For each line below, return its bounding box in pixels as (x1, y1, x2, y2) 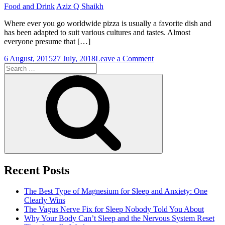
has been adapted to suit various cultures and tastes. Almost (4, 28, 190, 37)
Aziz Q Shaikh (56, 2, 103, 11)
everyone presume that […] (4, 37, 90, 46)
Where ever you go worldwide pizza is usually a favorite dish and (4, 19, 211, 28)
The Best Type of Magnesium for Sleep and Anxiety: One (24, 187, 207, 196)
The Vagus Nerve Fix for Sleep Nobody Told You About (24, 205, 204, 214)
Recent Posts (4, 163, 69, 177)
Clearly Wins (24, 196, 65, 205)
